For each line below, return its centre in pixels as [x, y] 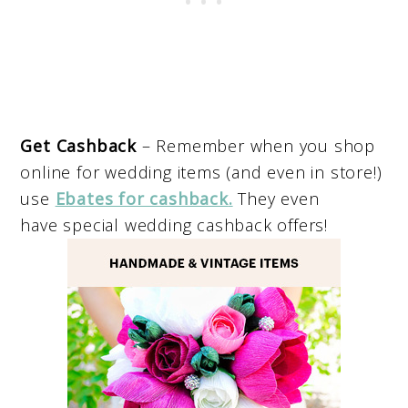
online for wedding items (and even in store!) [201, 173]
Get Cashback [78, 146]
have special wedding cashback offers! [174, 225]
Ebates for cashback [142, 199]
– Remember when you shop [256, 146]
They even [276, 199]
